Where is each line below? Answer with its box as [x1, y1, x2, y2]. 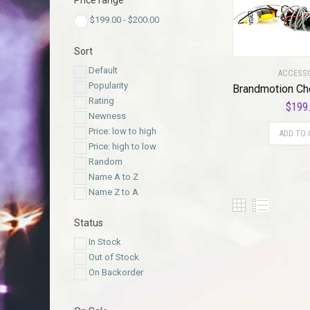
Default [89, 64, 118, 75]
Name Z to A [89, 186, 138, 197]
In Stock [89, 236, 121, 247]
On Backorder [89, 266, 143, 277]
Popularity [89, 80, 128, 91]
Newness [89, 110, 126, 121]
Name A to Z [89, 171, 138, 182]
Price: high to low [89, 140, 156, 152]
